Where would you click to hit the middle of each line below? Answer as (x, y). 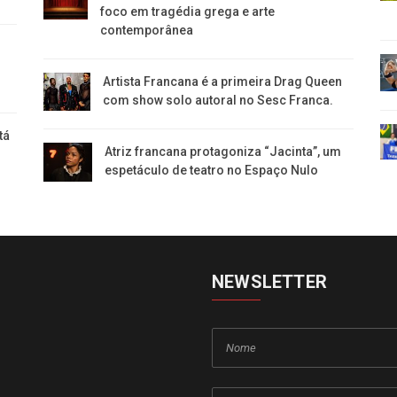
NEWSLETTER (269, 281)
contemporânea (146, 30)
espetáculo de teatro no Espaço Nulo (211, 170)
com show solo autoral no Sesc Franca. (218, 100)
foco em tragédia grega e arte (187, 11)
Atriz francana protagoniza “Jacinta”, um (222, 151)
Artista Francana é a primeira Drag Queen (223, 81)
